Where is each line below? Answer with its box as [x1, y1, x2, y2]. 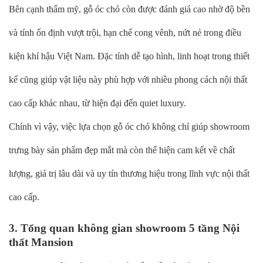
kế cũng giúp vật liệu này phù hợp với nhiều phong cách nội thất [9, 74, 247, 85]
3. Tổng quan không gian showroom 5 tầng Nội [9, 221, 240, 234]
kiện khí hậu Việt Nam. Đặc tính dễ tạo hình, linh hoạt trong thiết [9, 50, 249, 61]
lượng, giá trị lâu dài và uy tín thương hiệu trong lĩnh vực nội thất [9, 168, 249, 178]
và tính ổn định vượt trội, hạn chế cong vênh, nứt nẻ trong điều [9, 27, 241, 38]
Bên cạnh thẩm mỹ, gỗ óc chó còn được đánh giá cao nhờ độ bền [9, 4, 250, 14]
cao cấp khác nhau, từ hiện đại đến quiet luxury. [9, 97, 186, 108]
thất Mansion [9, 235, 73, 248]
